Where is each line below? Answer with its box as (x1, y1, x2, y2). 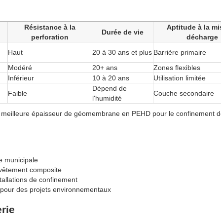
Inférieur (8, 74, 34, 82)
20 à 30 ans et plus (92, 48, 152, 57)
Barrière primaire (153, 48, 206, 57)
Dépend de (92, 84, 127, 93)
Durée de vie (102, 28, 144, 37)
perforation (31, 33, 69, 41)
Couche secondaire (153, 89, 214, 98)
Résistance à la (24, 23, 75, 32)
